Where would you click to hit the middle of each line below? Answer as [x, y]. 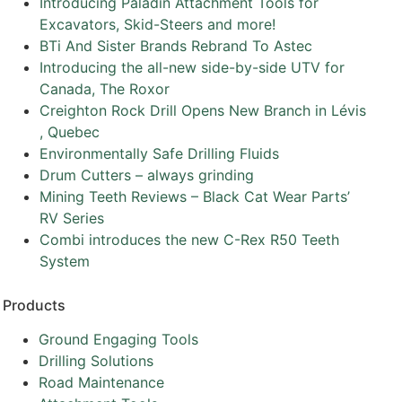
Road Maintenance [101, 382]
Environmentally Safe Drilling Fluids [160, 153]
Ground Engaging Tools [118, 339]
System [65, 261]
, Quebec [70, 132]
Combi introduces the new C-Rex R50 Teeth [190, 240]
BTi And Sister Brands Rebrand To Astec [176, 46]
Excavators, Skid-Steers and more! [158, 24]
